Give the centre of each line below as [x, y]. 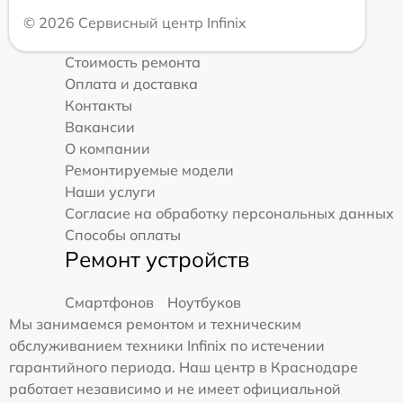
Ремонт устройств [157, 259]
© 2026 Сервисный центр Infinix [135, 22]
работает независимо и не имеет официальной [175, 388]
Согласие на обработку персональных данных [229, 213]
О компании [107, 148]
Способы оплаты [123, 234]
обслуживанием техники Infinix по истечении [167, 345]
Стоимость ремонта [133, 62]
